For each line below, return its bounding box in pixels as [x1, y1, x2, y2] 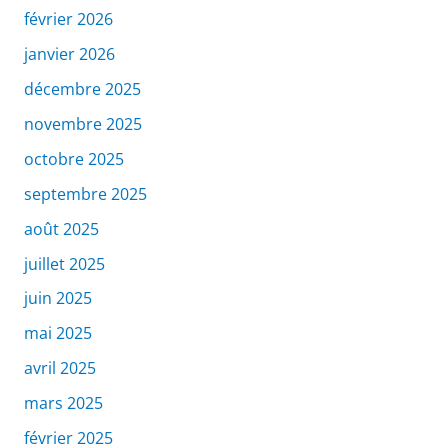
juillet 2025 [23, 252, 105, 275]
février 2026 [23, 8, 113, 31]
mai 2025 [23, 322, 92, 345]
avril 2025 [23, 357, 96, 380]
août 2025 [23, 217, 99, 240]
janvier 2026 [23, 43, 115, 66]
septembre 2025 [23, 182, 147, 205]
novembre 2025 [23, 113, 142, 135]
